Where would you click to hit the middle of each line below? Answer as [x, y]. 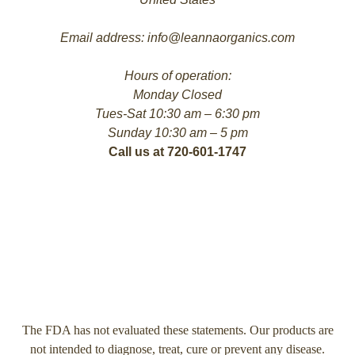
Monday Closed [177, 95]
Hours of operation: [177, 76]
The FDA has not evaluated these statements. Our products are [177, 330]
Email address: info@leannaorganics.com [177, 38]
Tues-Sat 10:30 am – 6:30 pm [177, 114]
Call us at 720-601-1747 [177, 152]
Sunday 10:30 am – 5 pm [177, 133]
